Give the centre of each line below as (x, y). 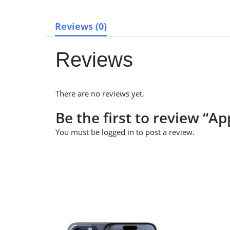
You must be (79, 132)
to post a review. (164, 132)
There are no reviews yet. (100, 94)
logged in (118, 132)
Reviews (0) (81, 26)
